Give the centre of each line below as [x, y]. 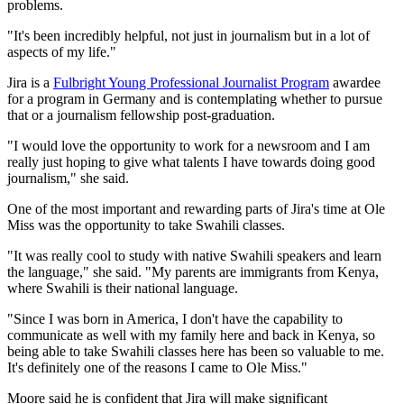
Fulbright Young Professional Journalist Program [191, 82]
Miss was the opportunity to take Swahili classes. [146, 225]
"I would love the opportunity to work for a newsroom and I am [188, 145]
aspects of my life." [62, 51]
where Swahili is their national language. [123, 288]
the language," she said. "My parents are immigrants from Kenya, [193, 271]
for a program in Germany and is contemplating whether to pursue [195, 98]
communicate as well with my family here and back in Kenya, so [191, 335]
